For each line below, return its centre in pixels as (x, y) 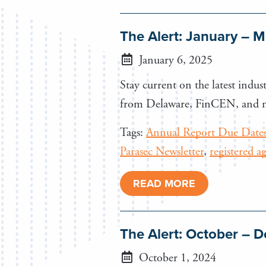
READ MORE (164, 183)
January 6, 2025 (174, 60)
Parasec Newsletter (162, 151)
